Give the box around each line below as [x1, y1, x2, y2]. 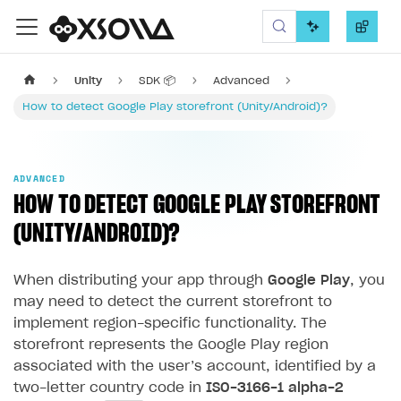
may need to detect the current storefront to [13, 294, 332, 309]
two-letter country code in [13, 380, 206, 395]
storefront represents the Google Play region [13, 337, 328, 352]
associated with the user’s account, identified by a [13, 359, 376, 373]
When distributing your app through [13, 273, 268, 287]
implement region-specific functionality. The [13, 316, 327, 330]
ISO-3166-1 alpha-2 [206, 380, 343, 395]
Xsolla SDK [315, 20, 388, 33]
